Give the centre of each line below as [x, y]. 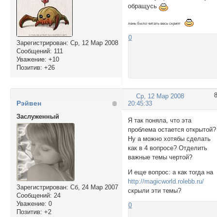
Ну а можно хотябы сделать [170, 139]
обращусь [144, 6]
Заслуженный [38, 116]
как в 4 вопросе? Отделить [168, 148]
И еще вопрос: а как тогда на [171, 172]
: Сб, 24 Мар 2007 [92, 187]
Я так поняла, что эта [160, 120]
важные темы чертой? [160, 157]
